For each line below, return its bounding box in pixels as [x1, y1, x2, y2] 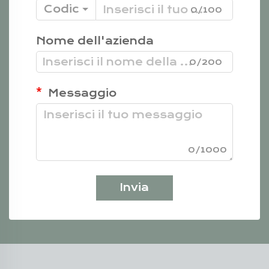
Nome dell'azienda [36, 35, 154, 48]
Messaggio [45, 87, 116, 100]
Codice [44, 3, 87, 16]
